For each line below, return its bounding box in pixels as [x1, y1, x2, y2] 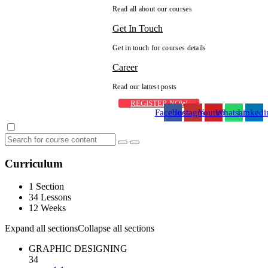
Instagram [175, 107, 212, 117]
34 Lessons [29, 192, 71, 203]
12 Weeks [29, 203, 66, 214]
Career [112, 62, 138, 72]
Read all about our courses [112, 5, 192, 13]
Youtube [198, 107, 229, 117]
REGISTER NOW [130, 99, 187, 108]
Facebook [154, 107, 191, 117]
